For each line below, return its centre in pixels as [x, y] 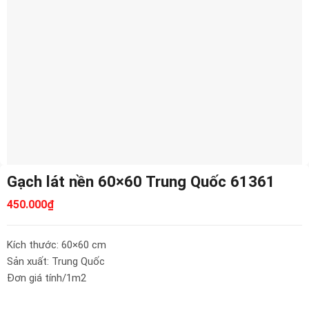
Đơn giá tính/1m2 [47, 278]
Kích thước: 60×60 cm [57, 245]
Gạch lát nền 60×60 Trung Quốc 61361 [141, 181]
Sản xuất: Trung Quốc [56, 261]
